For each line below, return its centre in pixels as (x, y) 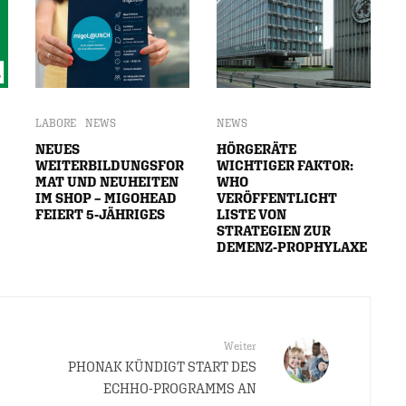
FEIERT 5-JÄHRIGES (100, 214)
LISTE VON (251, 214)
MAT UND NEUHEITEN (107, 182)
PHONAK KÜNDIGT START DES (162, 366)
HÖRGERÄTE (256, 149)
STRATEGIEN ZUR (274, 231)
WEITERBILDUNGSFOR (110, 165)
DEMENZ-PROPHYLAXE (292, 247)
